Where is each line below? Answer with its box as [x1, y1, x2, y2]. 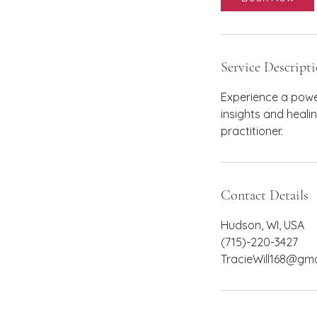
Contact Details [221, 186, 309, 204]
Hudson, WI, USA [221, 217, 304, 232]
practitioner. [221, 123, 283, 138]
